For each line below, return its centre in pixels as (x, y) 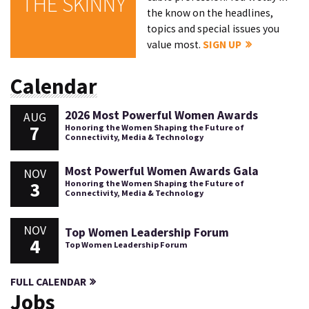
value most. (175, 44)
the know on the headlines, (210, 12)
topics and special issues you (213, 28)
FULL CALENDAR (48, 282)
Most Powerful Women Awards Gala (161, 171)
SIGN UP (222, 44)
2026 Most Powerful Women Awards (161, 115)
